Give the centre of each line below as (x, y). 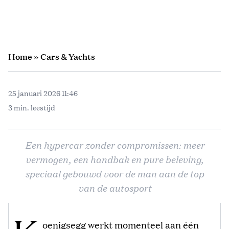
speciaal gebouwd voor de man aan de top (114, 173)
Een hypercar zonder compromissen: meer (114, 144)
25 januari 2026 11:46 (43, 93)
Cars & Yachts (68, 56)
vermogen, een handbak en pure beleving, (114, 159)
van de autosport (114, 187)
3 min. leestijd (32, 107)
